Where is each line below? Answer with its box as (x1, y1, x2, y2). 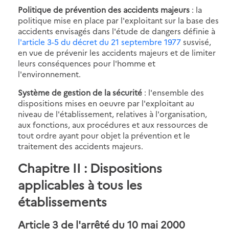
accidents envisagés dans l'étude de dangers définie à (18, 25, 215, 36)
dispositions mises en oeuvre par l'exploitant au (18, 97, 194, 108)
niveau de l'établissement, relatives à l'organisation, (18, 108, 207, 119)
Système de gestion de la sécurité (18, 86, 142, 98)
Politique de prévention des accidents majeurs (18, 4, 190, 15)
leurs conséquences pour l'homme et (18, 57, 155, 68)
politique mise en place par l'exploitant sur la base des (18, 14, 219, 26)
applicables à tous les (18, 175, 142, 193)
